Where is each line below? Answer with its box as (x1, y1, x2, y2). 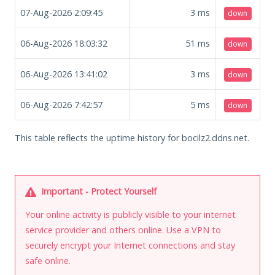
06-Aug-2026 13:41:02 (20, 68, 107, 80)
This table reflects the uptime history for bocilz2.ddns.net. (15, 131, 249, 144)
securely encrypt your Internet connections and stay (25, 239, 235, 251)
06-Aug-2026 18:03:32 (20, 37, 107, 49)
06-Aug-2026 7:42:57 (20, 98, 103, 110)
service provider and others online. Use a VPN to (25, 223, 221, 236)
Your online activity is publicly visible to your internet (25, 208, 236, 220)
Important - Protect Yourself (39, 185, 157, 197)
